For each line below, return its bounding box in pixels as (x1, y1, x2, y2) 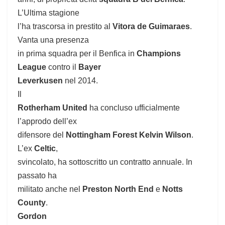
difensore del (18, 131, 66, 140)
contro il (48, 63, 76, 72)
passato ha (18, 171, 57, 180)
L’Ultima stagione (18, 9, 79, 18)
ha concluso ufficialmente (89, 103, 180, 113)
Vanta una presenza (18, 36, 89, 45)
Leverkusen (18, 76, 63, 85)
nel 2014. (63, 76, 98, 85)
